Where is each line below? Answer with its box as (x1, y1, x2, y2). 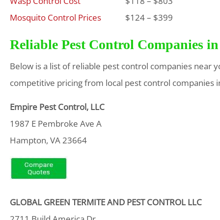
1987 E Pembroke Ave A (10, 118, 102, 129)
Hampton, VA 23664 (10, 135, 87, 146)
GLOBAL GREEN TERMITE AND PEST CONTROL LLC (10, 196, 202, 208)
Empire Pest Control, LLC (10, 101, 105, 112)
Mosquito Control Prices (10, 12, 101, 23)
